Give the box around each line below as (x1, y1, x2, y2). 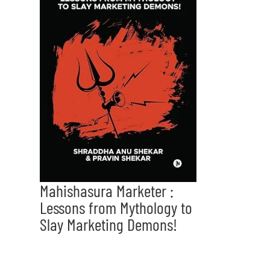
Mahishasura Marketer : (40, 180, 174, 201)
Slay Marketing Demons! (40, 214, 177, 235)
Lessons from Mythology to (40, 197, 192, 218)
